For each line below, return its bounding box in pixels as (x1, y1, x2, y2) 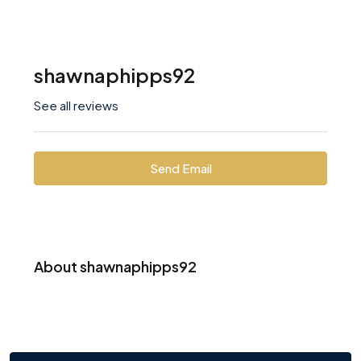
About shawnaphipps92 (34, 257, 197, 276)
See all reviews (34, 98, 118, 113)
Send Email (149, 160, 212, 176)
